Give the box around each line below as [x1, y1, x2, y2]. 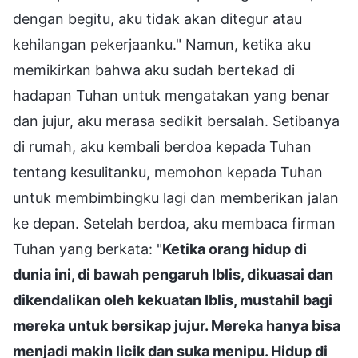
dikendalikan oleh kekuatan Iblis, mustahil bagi [13, 291, 332, 308]
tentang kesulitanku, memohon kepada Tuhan [13, 163, 323, 181]
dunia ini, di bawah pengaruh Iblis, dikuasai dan [13, 265, 333, 283]
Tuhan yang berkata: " [13, 240, 162, 257]
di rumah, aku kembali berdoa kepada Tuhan [13, 137, 312, 155]
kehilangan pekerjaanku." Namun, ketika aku [13, 35, 311, 53]
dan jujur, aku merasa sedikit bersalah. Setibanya [13, 112, 340, 129]
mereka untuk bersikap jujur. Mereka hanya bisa [13, 316, 340, 334]
